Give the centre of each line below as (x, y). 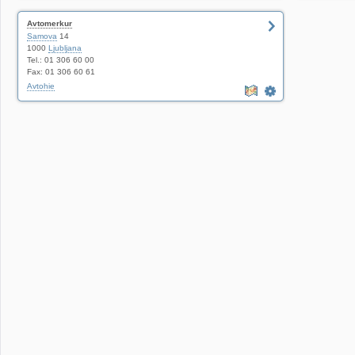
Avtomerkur (50, 23)
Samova (42, 36)
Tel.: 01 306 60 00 (61, 60)
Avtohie (41, 86)
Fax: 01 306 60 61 (61, 72)
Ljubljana (65, 48)
